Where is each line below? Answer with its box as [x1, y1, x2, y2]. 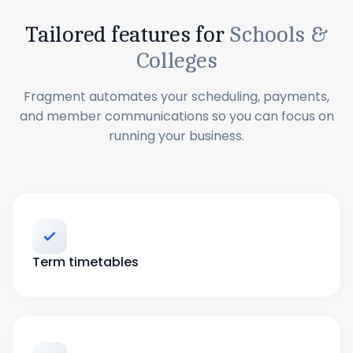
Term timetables [32, 253, 139, 271]
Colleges [136, 48, 217, 73]
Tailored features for [25, 22, 230, 47]
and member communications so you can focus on [19, 107, 334, 125]
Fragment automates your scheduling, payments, [24, 87, 329, 106]
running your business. [109, 127, 244, 145]
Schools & [229, 22, 328, 47]
